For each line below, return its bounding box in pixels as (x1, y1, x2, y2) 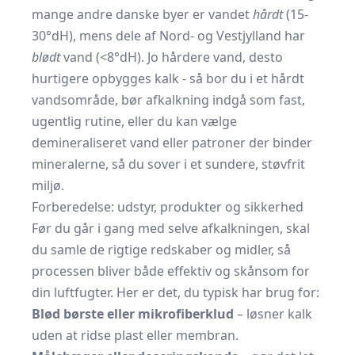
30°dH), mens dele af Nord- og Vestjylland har (32, 27, 305, 44)
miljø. (32, 177, 64, 194)
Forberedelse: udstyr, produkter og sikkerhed (32, 198, 303, 216)
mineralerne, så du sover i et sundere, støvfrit (32, 155, 305, 173)
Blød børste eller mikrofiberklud (32, 305, 234, 323)
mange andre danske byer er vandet (32, 6, 253, 23)
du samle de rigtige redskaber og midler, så (32, 241, 291, 258)
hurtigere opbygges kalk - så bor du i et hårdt (32, 70, 304, 87)
